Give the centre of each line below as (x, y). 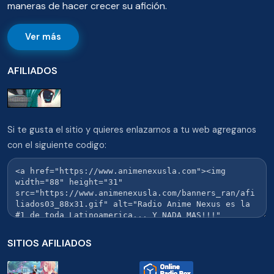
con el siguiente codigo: (57, 145)
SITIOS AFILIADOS (50, 243)
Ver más (43, 36)
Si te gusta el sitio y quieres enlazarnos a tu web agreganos (132, 130)
